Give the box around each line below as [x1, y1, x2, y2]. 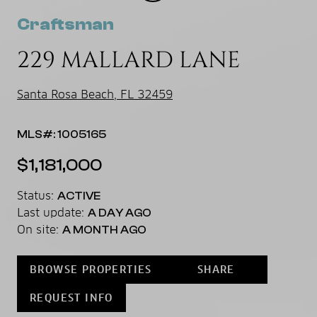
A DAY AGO [88, 206, 151, 219]
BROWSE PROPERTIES [30, 263, 152, 276]
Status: [17, 188, 57, 203]
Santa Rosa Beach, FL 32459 [17, 86, 173, 102]
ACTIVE [57, 189, 100, 202]
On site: [17, 221, 62, 237]
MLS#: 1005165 [17, 127, 106, 141]
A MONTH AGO [62, 223, 146, 236]
